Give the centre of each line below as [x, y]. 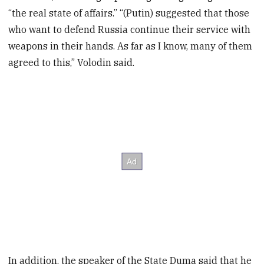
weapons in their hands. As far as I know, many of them [131, 46]
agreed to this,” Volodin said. [72, 63]
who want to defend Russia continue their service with [130, 30]
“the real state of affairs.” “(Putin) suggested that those [129, 13]
